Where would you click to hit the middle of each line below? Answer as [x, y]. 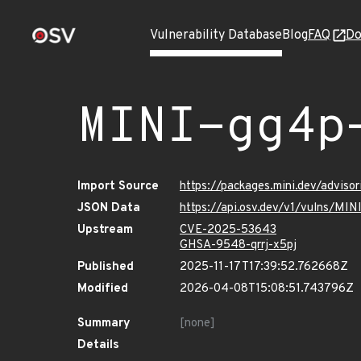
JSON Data [109, 208]
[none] [197, 324]
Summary [104, 324]
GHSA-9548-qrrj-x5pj [238, 245]
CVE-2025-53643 [228, 230]
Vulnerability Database [216, 35]
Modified [103, 289]
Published [106, 267]
